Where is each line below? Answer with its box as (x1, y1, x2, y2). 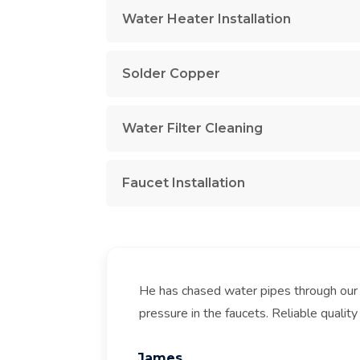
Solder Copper (122, 66, 220, 81)
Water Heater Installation (122, 11, 291, 27)
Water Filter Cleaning (122, 121, 263, 136)
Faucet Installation (122, 175, 245, 190)
